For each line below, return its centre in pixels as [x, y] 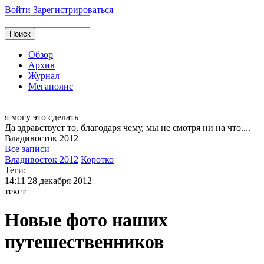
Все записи [27, 149]
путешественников [84, 242]
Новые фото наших [86, 220]
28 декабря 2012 [60, 181]
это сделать [56, 117]
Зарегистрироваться [73, 10]
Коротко [97, 159]
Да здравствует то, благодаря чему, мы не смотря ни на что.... [128, 128]
